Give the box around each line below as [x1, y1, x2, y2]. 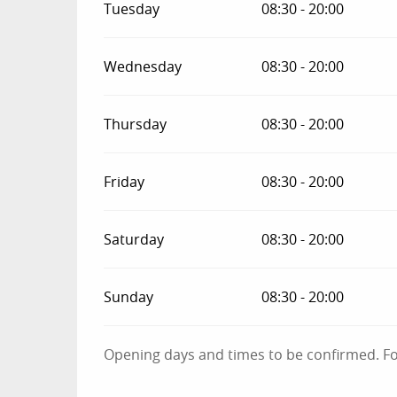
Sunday [104, 287, 154, 307]
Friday [104, 172, 145, 191]
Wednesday [104, 57, 183, 76]
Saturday [104, 230, 165, 249]
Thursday [104, 114, 167, 134]
